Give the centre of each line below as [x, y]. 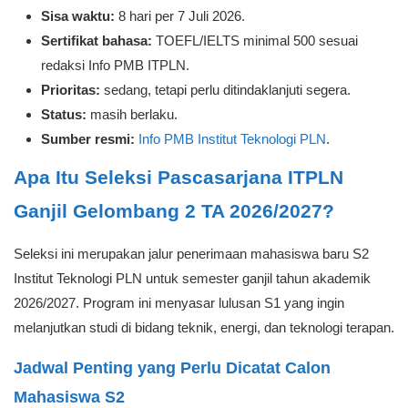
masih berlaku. [132, 114]
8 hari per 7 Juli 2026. [180, 16]
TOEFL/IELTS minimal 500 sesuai [255, 41]
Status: [64, 114]
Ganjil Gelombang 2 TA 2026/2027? [174, 211]
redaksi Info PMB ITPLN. [115, 65]
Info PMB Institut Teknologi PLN [232, 139]
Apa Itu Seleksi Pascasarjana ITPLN [178, 177]
